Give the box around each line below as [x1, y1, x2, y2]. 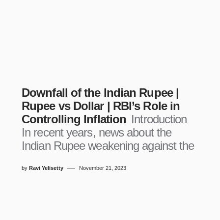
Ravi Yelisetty [29, 165, 63, 171]
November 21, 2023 [79, 165, 126, 171]
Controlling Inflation [22, 112, 130, 126]
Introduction [131, 112, 187, 126]
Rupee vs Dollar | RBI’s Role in [22, 99, 180, 112]
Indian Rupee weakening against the [22, 139, 194, 152]
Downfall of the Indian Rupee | [22, 86, 179, 99]
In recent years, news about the [22, 126, 172, 139]
